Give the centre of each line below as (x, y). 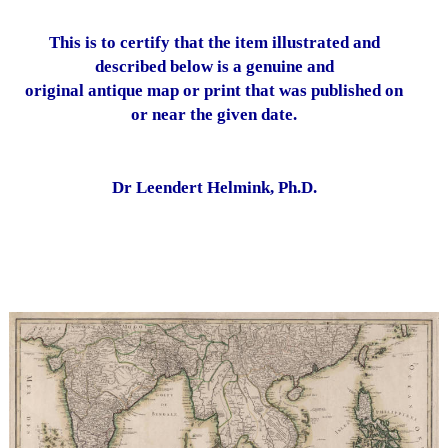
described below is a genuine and (214, 66)
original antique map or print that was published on (214, 90)
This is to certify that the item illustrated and (214, 42)
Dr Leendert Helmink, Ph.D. (214, 187)
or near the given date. (214, 114)
